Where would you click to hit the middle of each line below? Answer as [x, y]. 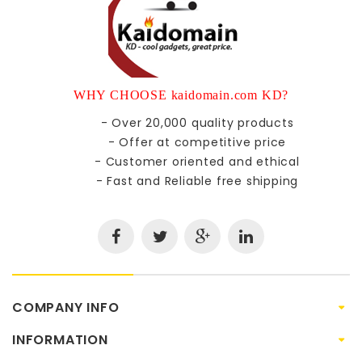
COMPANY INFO [66, 307]
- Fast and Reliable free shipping [197, 181]
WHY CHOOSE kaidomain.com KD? [181, 95]
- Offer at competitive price [197, 142]
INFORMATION [60, 339]
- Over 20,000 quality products [197, 122]
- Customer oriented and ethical [197, 161]
